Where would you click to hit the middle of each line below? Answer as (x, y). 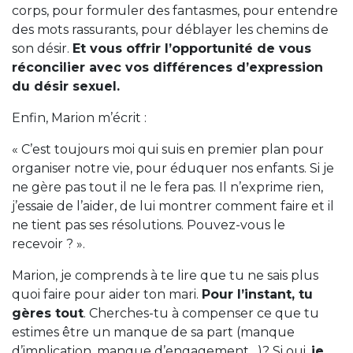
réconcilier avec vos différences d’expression (167, 67)
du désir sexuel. (66, 86)
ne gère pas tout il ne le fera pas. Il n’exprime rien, (167, 187)
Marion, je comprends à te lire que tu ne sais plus (165, 275)
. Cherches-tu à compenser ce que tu (201, 313)
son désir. (42, 48)
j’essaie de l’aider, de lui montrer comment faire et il (173, 206)
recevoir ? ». (50, 243)
